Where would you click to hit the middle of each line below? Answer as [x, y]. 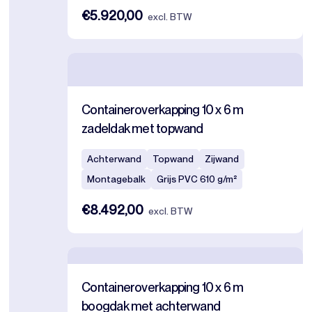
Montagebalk [117, 179]
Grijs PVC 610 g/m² [197, 179]
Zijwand [222, 159]
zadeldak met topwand [142, 128]
